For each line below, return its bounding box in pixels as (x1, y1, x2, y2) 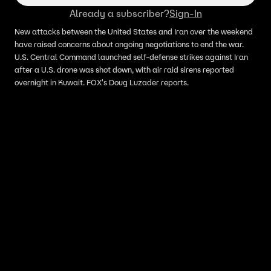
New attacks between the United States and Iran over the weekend (15, 27, 253, 37)
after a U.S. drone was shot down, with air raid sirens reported (15, 65, 234, 75)
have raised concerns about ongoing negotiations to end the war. (15, 39, 244, 50)
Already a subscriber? (69, 7, 169, 19)
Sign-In (169, 7, 202, 19)
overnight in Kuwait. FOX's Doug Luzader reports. (15, 77, 191, 88)
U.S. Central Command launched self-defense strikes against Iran (15, 52, 248, 62)
